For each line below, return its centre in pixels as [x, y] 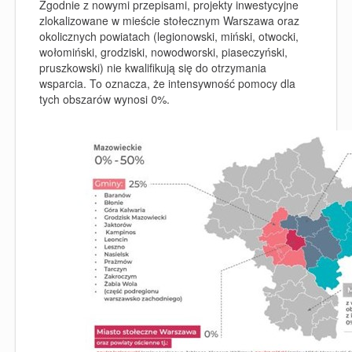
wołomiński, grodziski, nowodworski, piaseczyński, [163, 51]
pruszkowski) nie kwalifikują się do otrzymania [153, 67]
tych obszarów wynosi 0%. [104, 99]
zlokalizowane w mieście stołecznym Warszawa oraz [169, 20]
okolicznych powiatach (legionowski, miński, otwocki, [169, 36]
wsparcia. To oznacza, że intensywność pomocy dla [167, 83]
